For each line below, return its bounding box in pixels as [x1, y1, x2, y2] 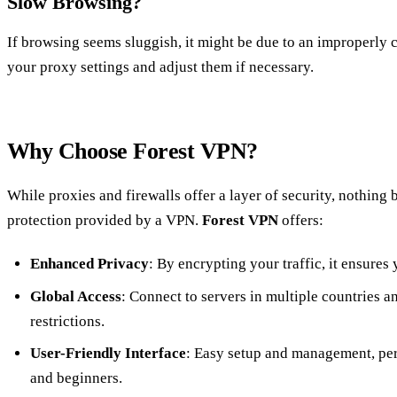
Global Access [29, 287, 121, 305]
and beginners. [29, 370, 122, 387]
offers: [278, 211, 323, 229]
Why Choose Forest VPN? [7, 138, 258, 165]
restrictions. [29, 312, 105, 330]
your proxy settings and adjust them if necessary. [7, 58, 314, 76]
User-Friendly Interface [29, 345, 186, 362]
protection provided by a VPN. [7, 211, 202, 229]
